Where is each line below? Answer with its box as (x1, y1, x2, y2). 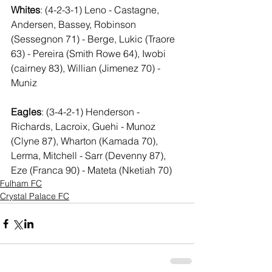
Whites (11, 4, 40, 16)
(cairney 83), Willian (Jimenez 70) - (11, 62, 163, 74)
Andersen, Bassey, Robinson (11, 18, 138, 30)
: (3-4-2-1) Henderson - (41, 106, 142, 118)
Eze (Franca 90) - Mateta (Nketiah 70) (11, 164, 172, 176)
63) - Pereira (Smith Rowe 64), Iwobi (11, 47, 168, 59)
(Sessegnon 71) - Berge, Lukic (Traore (11, 33, 177, 45)
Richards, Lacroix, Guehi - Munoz (11, 120, 158, 132)
